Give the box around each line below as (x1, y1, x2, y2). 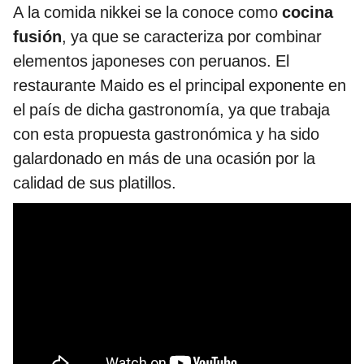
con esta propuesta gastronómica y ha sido (13, 124, 319, 145)
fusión (13, 27, 62, 47)
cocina (282, 2, 333, 23)
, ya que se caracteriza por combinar (62, 27, 322, 47)
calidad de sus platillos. (13, 173, 176, 193)
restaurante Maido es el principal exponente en (13, 76, 346, 96)
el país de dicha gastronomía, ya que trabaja (13, 100, 330, 120)
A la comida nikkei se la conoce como (13, 2, 282, 23)
